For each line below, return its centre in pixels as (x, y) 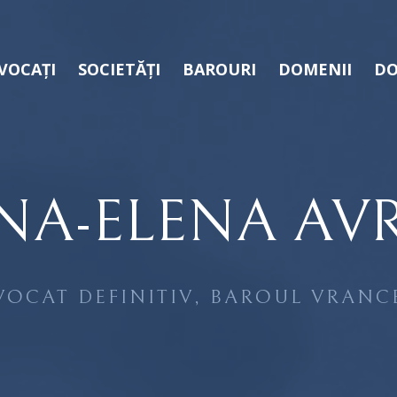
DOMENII (315, 69)
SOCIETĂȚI (119, 69)
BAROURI (219, 69)
